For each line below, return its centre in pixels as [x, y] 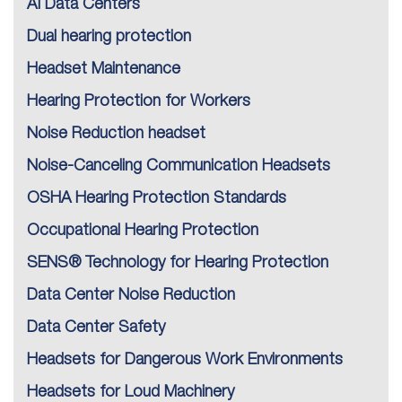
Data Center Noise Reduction [131, 296]
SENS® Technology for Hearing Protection [178, 263]
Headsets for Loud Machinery [131, 393]
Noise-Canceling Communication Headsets [179, 166]
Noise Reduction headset [116, 134]
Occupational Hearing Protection [143, 231]
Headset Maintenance [104, 70]
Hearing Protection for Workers [139, 102]
